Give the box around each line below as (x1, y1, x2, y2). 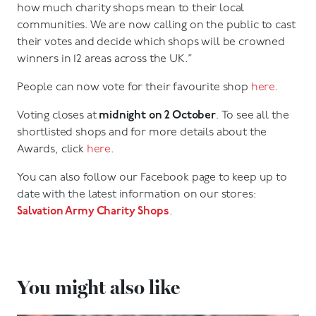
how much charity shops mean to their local (17, 3, 245, 14)
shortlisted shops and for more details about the (17, 127, 267, 138)
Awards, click (17, 144, 87, 155)
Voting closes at (17, 110, 99, 121)
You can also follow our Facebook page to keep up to (17, 172, 287, 183)
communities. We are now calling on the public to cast (17, 20, 296, 31)
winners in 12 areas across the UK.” (17, 54, 193, 65)
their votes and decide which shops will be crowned (17, 37, 285, 48)
